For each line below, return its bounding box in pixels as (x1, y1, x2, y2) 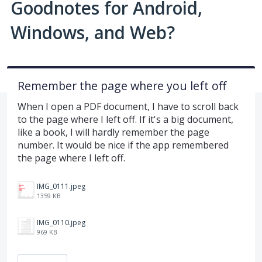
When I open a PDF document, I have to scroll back (18, 99, 239, 113)
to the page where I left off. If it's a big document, (18, 112, 233, 126)
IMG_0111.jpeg (37, 181, 85, 191)
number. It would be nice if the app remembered (18, 138, 229, 151)
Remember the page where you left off (18, 77, 226, 94)
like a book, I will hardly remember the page (18, 125, 209, 139)
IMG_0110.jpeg (37, 217, 85, 227)
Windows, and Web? (11, 20, 175, 44)
